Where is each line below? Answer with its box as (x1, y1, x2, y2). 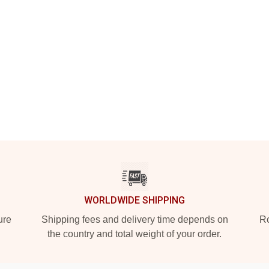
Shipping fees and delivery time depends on (41, 214, 228, 225)
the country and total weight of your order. (47, 229, 222, 239)
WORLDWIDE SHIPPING (84, 195, 185, 206)
